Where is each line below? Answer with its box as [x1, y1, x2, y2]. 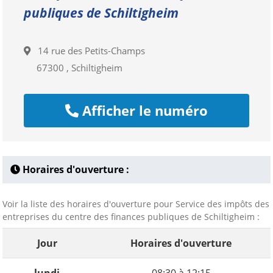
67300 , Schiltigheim [37, 62, 122, 74]
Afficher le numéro [79, 101, 208, 119]
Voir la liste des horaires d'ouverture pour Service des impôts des [2, 198, 269, 210]
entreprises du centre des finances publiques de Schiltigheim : [2, 211, 260, 222]
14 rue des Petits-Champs [30, 44, 145, 57]
